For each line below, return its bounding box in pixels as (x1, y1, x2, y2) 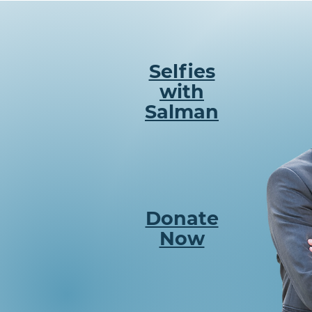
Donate (145, 207, 219, 230)
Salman (145, 100, 219, 123)
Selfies (148, 60, 215, 83)
